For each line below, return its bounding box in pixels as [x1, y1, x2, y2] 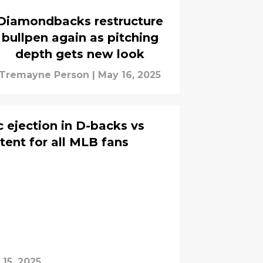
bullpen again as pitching [1, 30, 159, 45]
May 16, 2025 [98, 69, 161, 80]
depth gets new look [15, 46, 144, 61]
